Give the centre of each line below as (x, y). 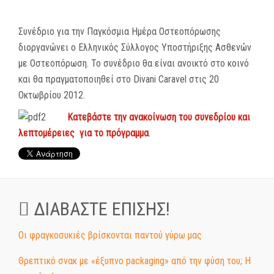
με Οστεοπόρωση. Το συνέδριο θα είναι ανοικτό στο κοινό (134, 63)
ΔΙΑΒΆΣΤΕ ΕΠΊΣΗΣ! (100, 209)
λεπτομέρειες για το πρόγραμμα (83, 133)
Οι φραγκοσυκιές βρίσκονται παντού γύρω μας (110, 235)
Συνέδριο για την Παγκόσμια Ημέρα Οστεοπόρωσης (120, 31)
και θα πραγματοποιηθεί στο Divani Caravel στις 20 (119, 79)
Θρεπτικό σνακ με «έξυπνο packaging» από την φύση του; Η (135, 261)
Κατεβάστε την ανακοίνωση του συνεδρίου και (159, 117)
